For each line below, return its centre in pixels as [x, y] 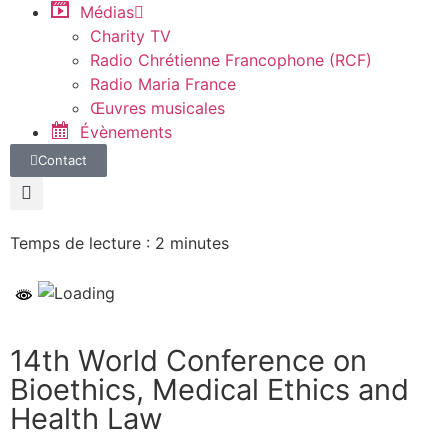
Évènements [126, 131]
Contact [62, 159]
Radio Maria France [163, 83]
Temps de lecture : [80, 242]
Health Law [86, 418]
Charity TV [130, 35]
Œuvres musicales [157, 107]
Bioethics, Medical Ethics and [209, 389]
